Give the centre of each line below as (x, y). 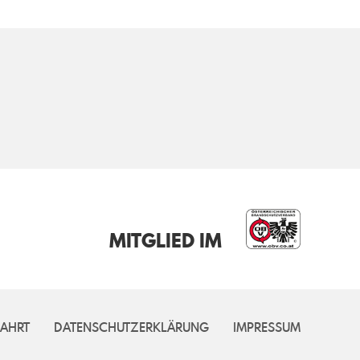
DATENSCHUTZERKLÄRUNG (132, 327)
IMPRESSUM (267, 327)
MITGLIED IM (166, 240)
